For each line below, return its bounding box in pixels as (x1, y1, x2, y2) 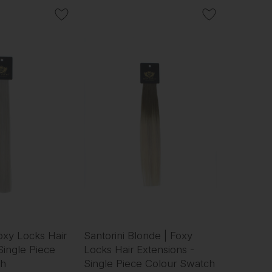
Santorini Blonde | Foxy (84, 229, 193, 242)
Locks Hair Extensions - (84, 243, 195, 256)
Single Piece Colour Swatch (84, 257, 216, 270)
